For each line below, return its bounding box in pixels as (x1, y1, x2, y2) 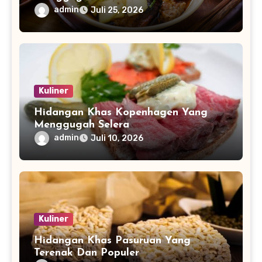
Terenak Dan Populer (33, 247, 139, 259)
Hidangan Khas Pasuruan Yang (33, 235, 191, 247)
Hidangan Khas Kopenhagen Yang (33, 106, 208, 118)
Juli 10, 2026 (90, 133, 143, 143)
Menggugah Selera (33, 119, 129, 130)
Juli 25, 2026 (90, 5, 143, 15)
